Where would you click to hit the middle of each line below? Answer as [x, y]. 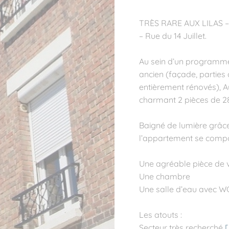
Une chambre [165, 176]
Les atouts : [161, 214]
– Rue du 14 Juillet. [173, 36]
